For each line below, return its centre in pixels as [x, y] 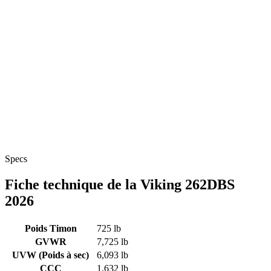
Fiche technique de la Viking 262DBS [120, 184]
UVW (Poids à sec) [51, 255]
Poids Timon [51, 228]
